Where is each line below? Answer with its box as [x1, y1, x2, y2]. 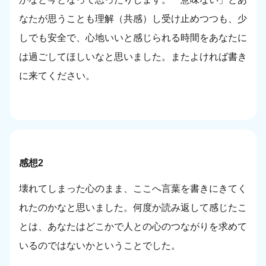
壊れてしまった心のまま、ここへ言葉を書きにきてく [19, 183, 247, 194]
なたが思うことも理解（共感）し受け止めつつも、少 [19, 14, 247, 24]
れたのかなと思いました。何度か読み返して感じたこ [19, 202, 247, 213]
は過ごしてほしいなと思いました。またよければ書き [19, 52, 247, 62]
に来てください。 [19, 71, 95, 81]
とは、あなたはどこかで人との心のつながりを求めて [19, 221, 247, 232]
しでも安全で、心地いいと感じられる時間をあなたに [19, 33, 247, 43]
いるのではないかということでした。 [19, 240, 180, 251]
